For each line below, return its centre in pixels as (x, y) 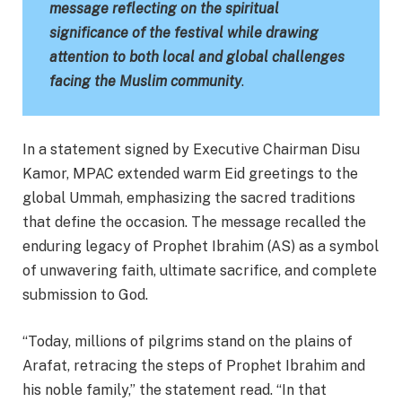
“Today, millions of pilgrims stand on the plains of (188, 341)
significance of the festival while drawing (184, 32)
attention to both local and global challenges (197, 57)
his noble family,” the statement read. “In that (175, 389)
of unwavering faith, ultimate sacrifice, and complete (200, 271)
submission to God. (85, 295)
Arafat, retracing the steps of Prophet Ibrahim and (194, 365)
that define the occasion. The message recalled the (194, 223)
